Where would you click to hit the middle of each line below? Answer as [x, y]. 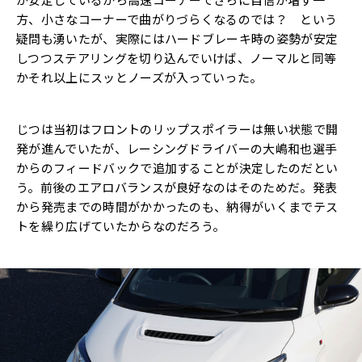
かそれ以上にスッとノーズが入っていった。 [139, 78]
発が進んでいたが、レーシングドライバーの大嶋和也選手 [177, 149]
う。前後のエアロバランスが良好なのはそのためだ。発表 [177, 187]
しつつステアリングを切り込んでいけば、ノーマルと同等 [177, 58]
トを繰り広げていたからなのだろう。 [121, 226]
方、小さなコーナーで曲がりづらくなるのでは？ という [177, 19]
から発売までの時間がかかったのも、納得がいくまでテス [177, 207]
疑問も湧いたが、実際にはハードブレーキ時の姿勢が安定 [177, 39]
